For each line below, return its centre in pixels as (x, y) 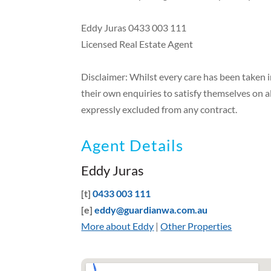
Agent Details (132, 145)
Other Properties (196, 226)
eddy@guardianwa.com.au (151, 210)
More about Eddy (118, 226)
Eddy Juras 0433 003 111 (134, 28)
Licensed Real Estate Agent (137, 44)
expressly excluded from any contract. (159, 109)
